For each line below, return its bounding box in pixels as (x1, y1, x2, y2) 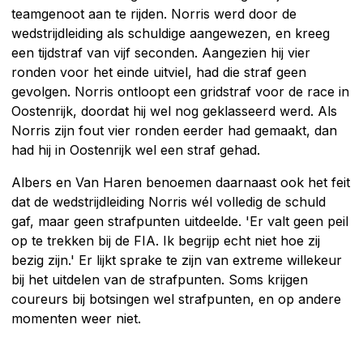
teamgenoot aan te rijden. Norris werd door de (11, 5, 297, 22)
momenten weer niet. (11, 310, 141, 327)
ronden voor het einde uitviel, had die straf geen (11, 63, 306, 80)
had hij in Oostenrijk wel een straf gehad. (11, 141, 260, 158)
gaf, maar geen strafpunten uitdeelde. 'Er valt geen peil (11, 212, 348, 229)
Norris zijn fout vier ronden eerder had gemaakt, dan (11, 122, 337, 139)
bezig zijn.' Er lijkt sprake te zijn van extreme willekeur (11, 251, 342, 268)
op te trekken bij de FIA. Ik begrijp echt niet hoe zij (11, 232, 320, 249)
